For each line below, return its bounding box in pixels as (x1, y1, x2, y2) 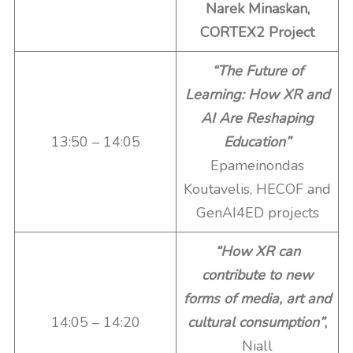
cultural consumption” (188, 313, 325, 332)
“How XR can (214, 242, 300, 261)
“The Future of (211, 61, 303, 80)
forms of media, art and (184, 289, 331, 308)
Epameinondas (210, 156, 304, 175)
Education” (224, 132, 291, 151)
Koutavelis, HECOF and (184, 180, 331, 199)
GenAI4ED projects (195, 203, 319, 222)
